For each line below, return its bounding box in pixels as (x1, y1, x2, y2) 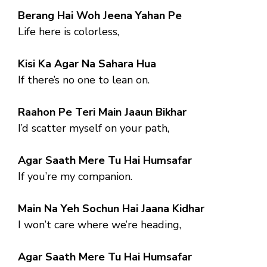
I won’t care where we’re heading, (18, 217, 181, 232)
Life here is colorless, (18, 24, 119, 39)
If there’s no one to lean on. (18, 72, 150, 87)
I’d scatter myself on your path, (18, 120, 169, 135)
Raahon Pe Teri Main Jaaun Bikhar (18, 104, 187, 119)
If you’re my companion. (18, 169, 132, 184)
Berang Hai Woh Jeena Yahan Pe (18, 8, 182, 23)
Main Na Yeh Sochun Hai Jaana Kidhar (18, 201, 204, 216)
